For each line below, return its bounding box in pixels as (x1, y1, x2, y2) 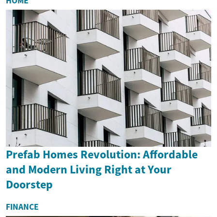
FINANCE (6, 201, 39, 212)
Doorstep (6, 176, 53, 192)
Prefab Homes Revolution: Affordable (6, 146, 198, 162)
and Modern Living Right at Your (6, 161, 171, 177)
